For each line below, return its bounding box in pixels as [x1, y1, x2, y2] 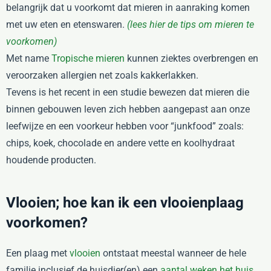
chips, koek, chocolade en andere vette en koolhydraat [6, 137, 235, 149]
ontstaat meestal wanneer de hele [100, 247, 246, 259]
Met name [6, 53, 51, 64]
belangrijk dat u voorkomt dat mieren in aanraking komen [6, 2, 250, 13]
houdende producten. [6, 154, 96, 166]
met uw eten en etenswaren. [6, 19, 127, 30]
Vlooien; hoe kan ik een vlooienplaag [6, 192, 244, 214]
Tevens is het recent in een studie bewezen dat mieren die [6, 87, 249, 98]
